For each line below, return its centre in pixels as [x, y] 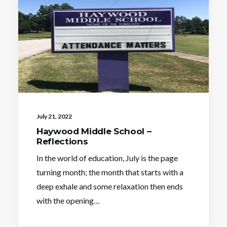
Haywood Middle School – [94, 131]
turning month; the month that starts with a [110, 172]
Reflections [62, 141]
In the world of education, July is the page [107, 158]
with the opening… [68, 200]
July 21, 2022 [54, 116]
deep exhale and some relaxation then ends [110, 186]
